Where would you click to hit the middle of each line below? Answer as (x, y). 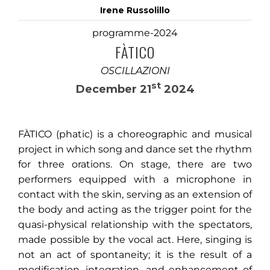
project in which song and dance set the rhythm (135, 149)
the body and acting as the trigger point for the (135, 209)
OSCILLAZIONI (135, 71)
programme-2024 (135, 33)
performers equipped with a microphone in (135, 179)
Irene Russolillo (135, 10)
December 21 (113, 89)
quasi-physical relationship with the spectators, (135, 224)
